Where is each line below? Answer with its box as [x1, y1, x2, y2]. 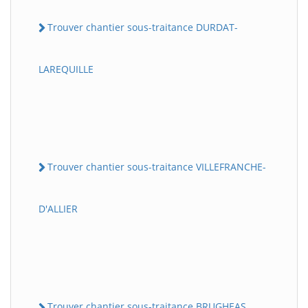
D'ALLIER [38, 202, 78, 216]
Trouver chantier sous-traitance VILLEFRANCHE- [47, 160, 266, 174]
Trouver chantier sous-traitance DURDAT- [47, 20, 238, 34]
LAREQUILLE [38, 63, 93, 76]
